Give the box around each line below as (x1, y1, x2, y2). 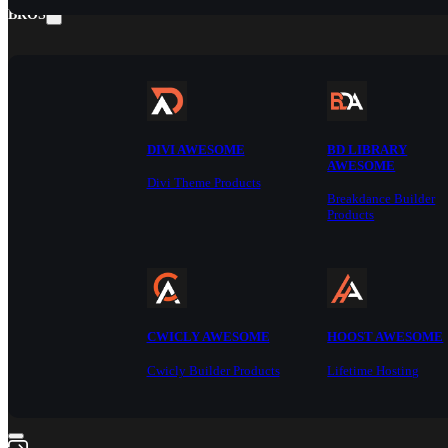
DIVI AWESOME (146, 141, 245, 157)
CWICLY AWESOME (146, 329, 270, 345)
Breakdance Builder (327, 191, 436, 207)
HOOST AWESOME (327, 329, 444, 345)
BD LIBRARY (327, 141, 408, 157)
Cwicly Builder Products (146, 362, 280, 378)
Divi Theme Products (146, 175, 261, 191)
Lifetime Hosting (327, 362, 420, 378)
